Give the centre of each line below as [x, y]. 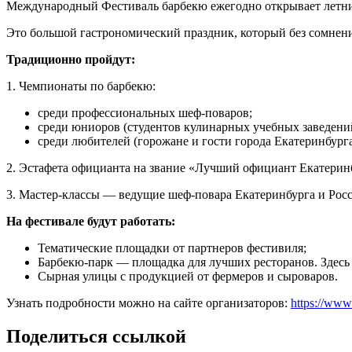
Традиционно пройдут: [71, 59]
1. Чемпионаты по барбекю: [81, 86]
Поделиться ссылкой [96, 336]
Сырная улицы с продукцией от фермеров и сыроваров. [188, 276]
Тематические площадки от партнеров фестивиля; [172, 247]
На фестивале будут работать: [91, 221]
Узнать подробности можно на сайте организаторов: [148, 302]
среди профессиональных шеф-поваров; [145, 112]
